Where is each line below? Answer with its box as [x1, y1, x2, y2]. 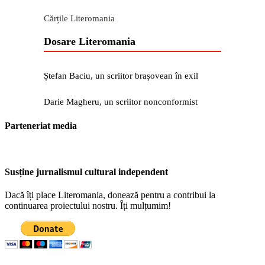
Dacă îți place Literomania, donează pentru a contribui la [5, 190, 215, 201]
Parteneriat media [5, 120, 77, 131]
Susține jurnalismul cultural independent [5, 167, 168, 177]
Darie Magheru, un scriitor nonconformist [44, 97, 198, 107]
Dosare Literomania [44, 35, 135, 48]
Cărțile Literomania [44, 14, 115, 24]
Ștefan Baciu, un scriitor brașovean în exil [44, 71, 198, 81]
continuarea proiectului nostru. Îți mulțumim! [5, 201, 171, 211]
